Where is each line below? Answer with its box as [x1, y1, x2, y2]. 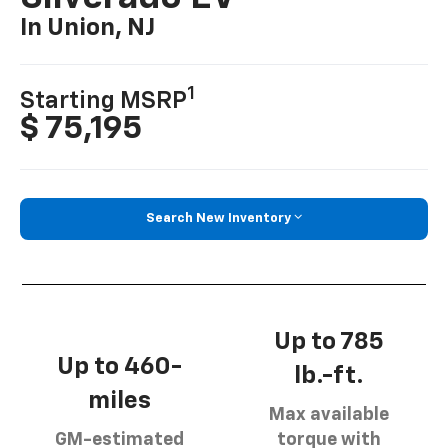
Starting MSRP [20, 89, 188, 114]
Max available [268, 405, 389, 424]
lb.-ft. [293, 363, 364, 388]
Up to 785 [273, 329, 384, 354]
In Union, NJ [20, 16, 156, 41]
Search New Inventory [146, 212, 291, 226]
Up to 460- [57, 354, 182, 379]
